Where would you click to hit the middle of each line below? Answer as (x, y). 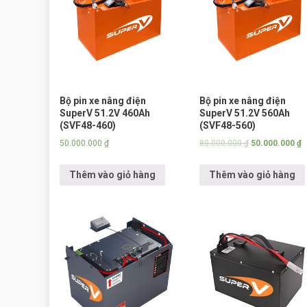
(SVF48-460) (88, 125)
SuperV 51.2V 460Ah (105, 113)
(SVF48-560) (227, 125)
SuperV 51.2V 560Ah (244, 113)
